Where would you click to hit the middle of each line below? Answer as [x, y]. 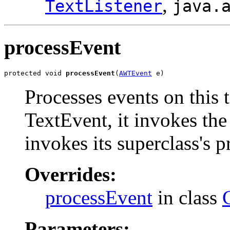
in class [187, 197]
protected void [35, 73]
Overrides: [71, 174]
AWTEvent [136, 73]
